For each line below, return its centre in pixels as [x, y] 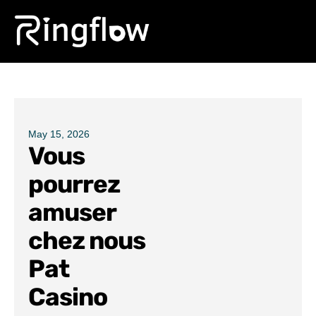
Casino [68, 297]
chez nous [87, 241]
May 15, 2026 [59, 134]
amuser [72, 213]
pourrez [74, 184]
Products [38, 49]
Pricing [34, 132]
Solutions [39, 90]
